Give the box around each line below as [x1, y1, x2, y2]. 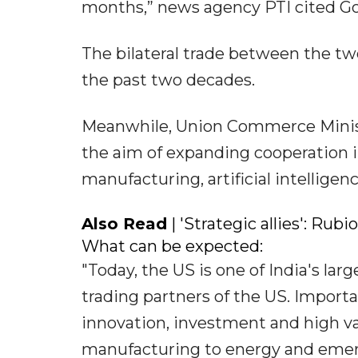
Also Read [82, 214, 167, 234]
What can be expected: [82, 237, 263, 257]
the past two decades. [82, 70, 255, 90]
